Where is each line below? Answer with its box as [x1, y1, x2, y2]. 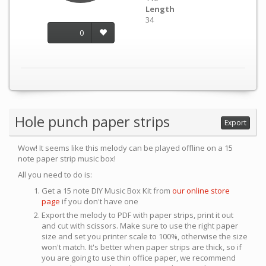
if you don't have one [60, 196, 138, 207]
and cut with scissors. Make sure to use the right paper [42, 220, 238, 231]
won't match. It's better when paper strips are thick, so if [42, 242, 242, 252]
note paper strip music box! [18, 153, 116, 164]
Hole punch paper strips [15, 112, 170, 131]
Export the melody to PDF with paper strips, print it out [42, 210, 233, 220]
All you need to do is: [18, 169, 92, 180]
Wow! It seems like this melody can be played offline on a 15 [18, 142, 233, 153]
